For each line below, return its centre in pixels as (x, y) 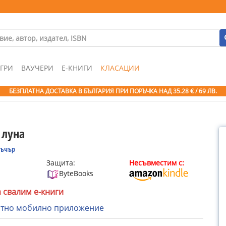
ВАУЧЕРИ (37, 68)
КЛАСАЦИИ (120, 68)
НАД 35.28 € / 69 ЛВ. (188, 91)
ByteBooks (76, 174)
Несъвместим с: (156, 163)
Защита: (61, 163)
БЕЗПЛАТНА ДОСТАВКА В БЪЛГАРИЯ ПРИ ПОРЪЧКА (84, 91)
